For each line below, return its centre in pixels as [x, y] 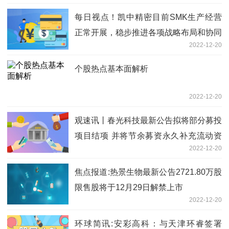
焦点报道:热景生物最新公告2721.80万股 [148, 172]
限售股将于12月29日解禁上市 [129, 188]
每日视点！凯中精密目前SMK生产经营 [148, 17]
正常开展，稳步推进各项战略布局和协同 [148, 33]
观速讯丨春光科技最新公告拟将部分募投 [148, 121]
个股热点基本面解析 [111, 69]
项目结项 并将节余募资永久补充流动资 [148, 136]
